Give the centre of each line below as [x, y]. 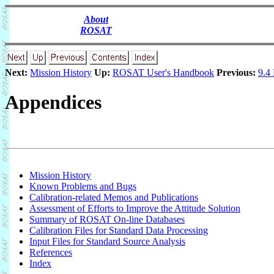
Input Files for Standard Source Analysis [107, 241]
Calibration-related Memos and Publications [114, 197]
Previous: [236, 72]
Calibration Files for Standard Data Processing [119, 230]
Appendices [53, 102]
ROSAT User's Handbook [163, 72]
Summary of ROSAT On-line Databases [107, 219]
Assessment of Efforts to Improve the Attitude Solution [135, 208]
